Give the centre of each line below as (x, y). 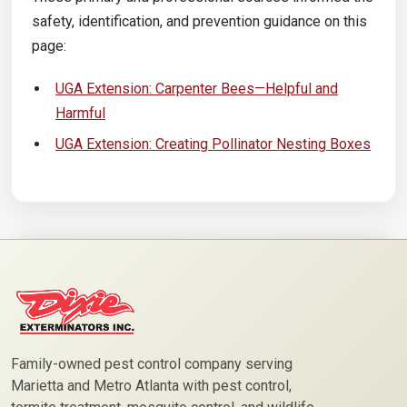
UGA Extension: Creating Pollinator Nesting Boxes (213, 144)
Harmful (80, 114)
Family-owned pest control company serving (152, 363)
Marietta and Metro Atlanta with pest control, (151, 385)
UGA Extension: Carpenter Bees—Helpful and (196, 89)
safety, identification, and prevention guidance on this (199, 22)
